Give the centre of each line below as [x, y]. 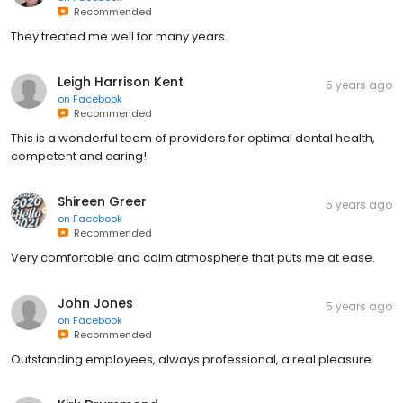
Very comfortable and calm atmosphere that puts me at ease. [193, 258]
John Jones [95, 304]
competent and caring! [79, 157]
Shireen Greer [102, 202]
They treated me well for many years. [119, 37]
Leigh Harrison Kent [121, 82]
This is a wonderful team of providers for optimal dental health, [193, 139]
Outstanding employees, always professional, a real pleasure [191, 360]
